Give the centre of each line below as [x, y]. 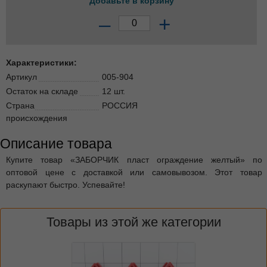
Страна [20, 105]
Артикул [21, 77]
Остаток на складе [42, 91]
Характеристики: [41, 62]
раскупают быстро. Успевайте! [66, 184]
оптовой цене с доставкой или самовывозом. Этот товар [134, 172]
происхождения [37, 118]
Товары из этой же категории [133, 222]
